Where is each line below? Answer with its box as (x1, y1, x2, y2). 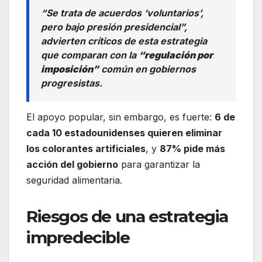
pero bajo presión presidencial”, (41, 21, 187, 33)
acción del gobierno (26, 158, 118, 171)
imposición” (41, 63, 99, 75)
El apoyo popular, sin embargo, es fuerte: (26, 111, 215, 123)
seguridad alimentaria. (26, 174, 122, 187)
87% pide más (160, 143, 225, 155)
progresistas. (41, 77, 102, 89)
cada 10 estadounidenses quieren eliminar (26, 127, 222, 139)
